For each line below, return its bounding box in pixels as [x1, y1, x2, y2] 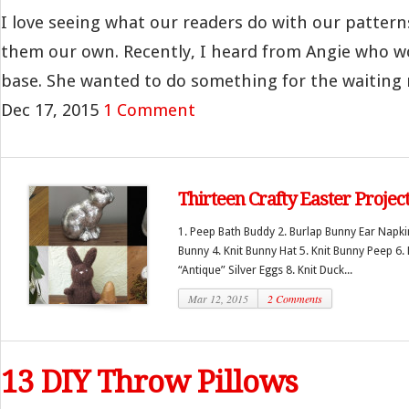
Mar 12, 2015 [188, 291, 248, 306]
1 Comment [103, 100, 195, 121]
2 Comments [267, 291, 322, 306]
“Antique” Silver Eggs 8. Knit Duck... [178, 263, 352, 277]
